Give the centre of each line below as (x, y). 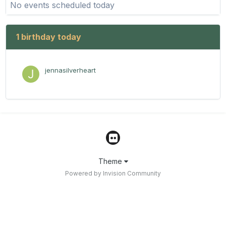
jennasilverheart (70, 70)
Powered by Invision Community (113, 174)
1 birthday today (49, 37)
